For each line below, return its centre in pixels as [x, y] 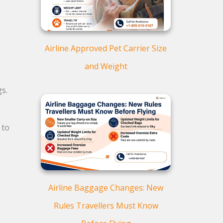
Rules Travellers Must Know [106, 205]
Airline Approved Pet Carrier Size [106, 48]
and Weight [106, 66]
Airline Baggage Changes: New [106, 187]
